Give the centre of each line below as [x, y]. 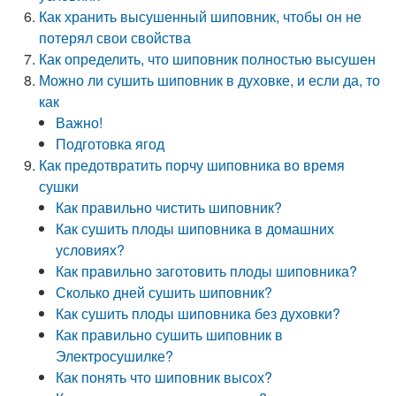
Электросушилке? [115, 356]
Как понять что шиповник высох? [164, 377]
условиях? [91, 250]
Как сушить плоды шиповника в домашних [195, 228]
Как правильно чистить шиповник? [169, 207]
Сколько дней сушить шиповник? [164, 292]
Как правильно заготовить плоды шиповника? [207, 271]
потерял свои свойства [115, 38]
